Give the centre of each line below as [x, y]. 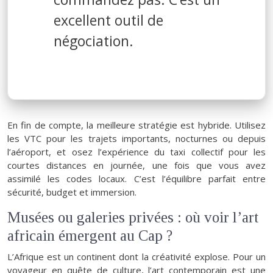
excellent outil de [108, 20]
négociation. [94, 41]
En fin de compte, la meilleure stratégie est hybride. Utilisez [136, 125]
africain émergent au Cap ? [90, 235]
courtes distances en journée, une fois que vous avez [136, 165]
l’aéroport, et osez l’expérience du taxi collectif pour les [136, 151]
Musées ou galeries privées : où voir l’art [133, 217]
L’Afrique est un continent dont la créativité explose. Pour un [136, 256]
